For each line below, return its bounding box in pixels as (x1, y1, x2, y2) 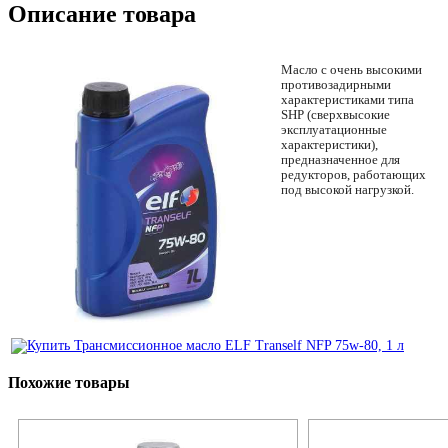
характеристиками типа (281, 93, 414, 108)
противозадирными (281, 78, 391, 93)
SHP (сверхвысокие (281, 108, 390, 123)
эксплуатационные (281, 123, 387, 138)
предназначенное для (281, 153, 400, 168)
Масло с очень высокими (281, 63, 422, 78)
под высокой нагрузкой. (281, 183, 414, 198)
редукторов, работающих (281, 168, 426, 183)
